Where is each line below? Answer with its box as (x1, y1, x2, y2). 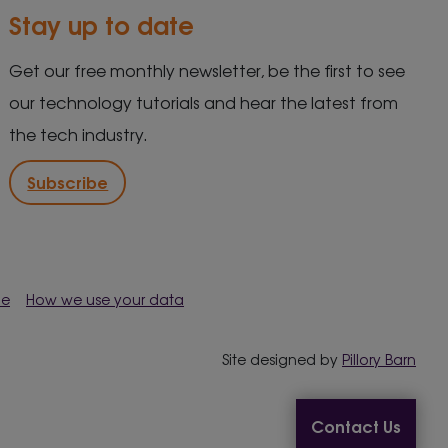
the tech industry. (9, 121, 149, 146)
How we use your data (26, 289, 184, 310)
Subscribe (27, 168, 109, 194)
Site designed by (222, 349, 342, 370)
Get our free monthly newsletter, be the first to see (9, 57, 406, 82)
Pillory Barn (342, 349, 416, 370)
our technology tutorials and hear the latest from (9, 89, 399, 114)
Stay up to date (9, 4, 195, 42)
